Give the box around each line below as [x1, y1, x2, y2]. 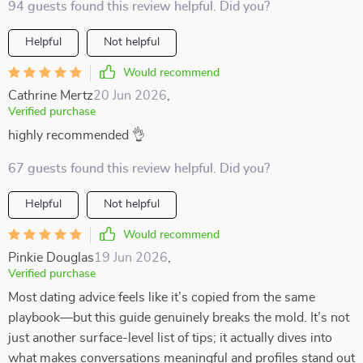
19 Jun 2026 [94, 251, 168, 264]
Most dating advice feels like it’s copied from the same [8, 291, 315, 304]
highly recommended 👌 [8, 129, 145, 142]
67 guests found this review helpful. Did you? [8, 162, 270, 175]
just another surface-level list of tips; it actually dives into [8, 331, 332, 344]
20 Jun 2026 [93, 89, 167, 102]
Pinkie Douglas [8, 251, 94, 264]
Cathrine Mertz [8, 89, 93, 102]
